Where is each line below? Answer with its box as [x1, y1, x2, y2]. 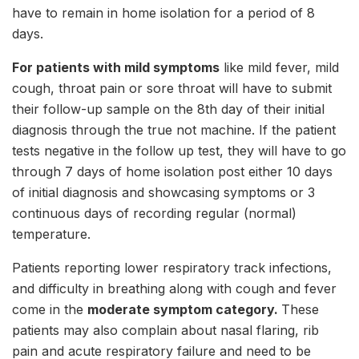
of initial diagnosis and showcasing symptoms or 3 [12, 184, 315, 201]
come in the [12, 301, 87, 318]
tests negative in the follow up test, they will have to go [12, 143, 346, 159]
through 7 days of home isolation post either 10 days [12, 163, 333, 180]
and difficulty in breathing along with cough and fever [12, 280, 337, 297]
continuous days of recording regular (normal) [12, 205, 296, 222]
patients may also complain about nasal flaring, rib [12, 322, 319, 339]
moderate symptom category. [87, 301, 281, 318]
